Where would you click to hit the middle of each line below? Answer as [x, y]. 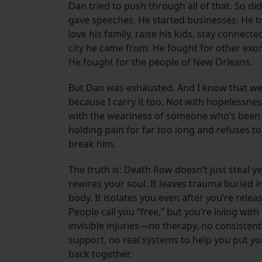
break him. [92, 144]
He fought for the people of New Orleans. [161, 62]
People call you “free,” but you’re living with [164, 212]
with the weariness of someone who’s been [164, 116]
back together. [100, 254]
